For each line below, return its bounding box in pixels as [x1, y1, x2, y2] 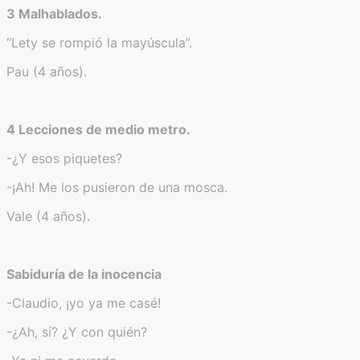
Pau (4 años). [6, 63, 87, 80]
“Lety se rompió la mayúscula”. [6, 34, 192, 51]
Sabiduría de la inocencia [6, 265, 162, 282]
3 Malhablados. [6, 5, 102, 22]
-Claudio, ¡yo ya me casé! [6, 294, 161, 311]
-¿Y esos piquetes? [6, 149, 122, 166]
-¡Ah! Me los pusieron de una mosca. [6, 178, 227, 195]
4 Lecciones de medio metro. [6, 121, 190, 137]
